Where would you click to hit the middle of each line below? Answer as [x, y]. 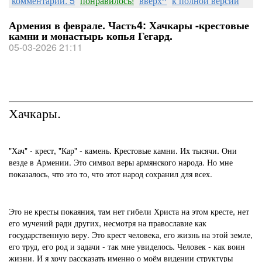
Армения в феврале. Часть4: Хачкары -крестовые [129, 25]
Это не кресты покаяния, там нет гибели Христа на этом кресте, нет [129, 211]
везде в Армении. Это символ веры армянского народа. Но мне [121, 162]
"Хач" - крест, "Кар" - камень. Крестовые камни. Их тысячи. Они [123, 150]
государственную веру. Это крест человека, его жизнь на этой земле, [131, 235]
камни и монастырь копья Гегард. [91, 36]
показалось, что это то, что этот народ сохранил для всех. [111, 174]
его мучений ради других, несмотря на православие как [108, 223]
